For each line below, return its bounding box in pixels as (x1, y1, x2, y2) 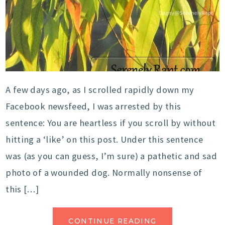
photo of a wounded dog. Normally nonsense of (6, 167, 202, 179)
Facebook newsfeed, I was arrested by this (6, 100, 181, 113)
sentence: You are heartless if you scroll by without (6, 117, 216, 129)
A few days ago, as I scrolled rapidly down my (6, 84, 194, 96)
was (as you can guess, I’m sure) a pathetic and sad (6, 150, 217, 162)
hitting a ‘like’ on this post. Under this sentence (6, 134, 203, 146)
